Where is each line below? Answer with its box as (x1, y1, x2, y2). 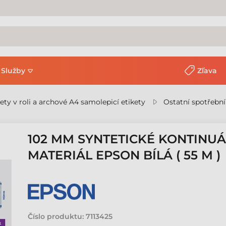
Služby (1, 66, 25, 75)
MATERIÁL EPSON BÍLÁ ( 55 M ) (28, 148, 221, 162)
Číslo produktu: (28, 212, 84, 221)
